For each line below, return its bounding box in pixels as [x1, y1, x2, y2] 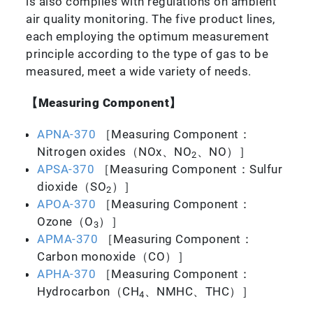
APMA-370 [37, 231, 99, 246]
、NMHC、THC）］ [144, 284, 254, 298]
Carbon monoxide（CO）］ [37, 249, 190, 263]
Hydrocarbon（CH [37, 284, 140, 298]
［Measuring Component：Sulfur [94, 161, 283, 176]
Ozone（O [37, 214, 94, 228]
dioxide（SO [37, 179, 107, 194]
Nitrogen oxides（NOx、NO [37, 144, 192, 159]
